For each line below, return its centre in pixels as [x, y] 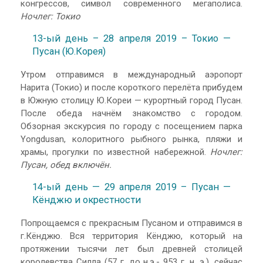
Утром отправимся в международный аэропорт [131, 74]
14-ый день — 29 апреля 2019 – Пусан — [131, 187]
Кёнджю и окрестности [87, 200]
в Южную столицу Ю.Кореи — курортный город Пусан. [131, 100]
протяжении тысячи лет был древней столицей [131, 249]
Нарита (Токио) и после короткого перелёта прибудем [131, 87]
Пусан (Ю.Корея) [69, 52]
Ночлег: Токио [50, 16]
